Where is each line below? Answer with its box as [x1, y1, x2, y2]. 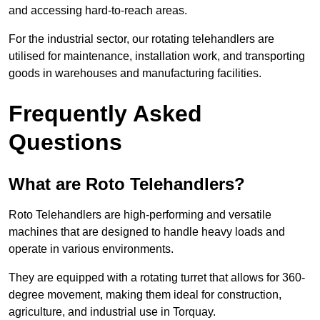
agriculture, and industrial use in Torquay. [9, 306, 216, 319]
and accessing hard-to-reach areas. [9, 4, 187, 17]
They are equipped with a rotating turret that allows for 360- [9, 271, 305, 284]
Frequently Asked [9, 101, 202, 127]
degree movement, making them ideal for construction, [9, 289, 281, 301]
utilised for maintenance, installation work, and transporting [9, 50, 305, 63]
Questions [9, 129, 122, 156]
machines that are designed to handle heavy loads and [9, 226, 285, 239]
